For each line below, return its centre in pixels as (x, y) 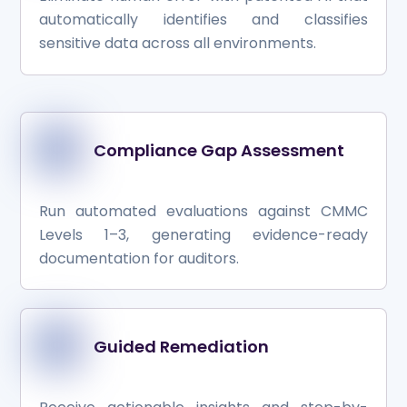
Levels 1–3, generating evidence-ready (203, 234)
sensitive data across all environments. (178, 43)
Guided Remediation (181, 347)
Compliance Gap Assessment (218, 150)
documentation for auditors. (139, 258)
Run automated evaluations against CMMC (203, 211)
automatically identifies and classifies (203, 19)
